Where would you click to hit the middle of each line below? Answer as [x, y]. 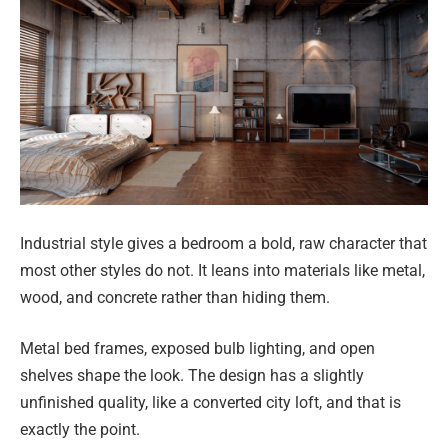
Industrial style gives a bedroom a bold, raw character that [223, 243]
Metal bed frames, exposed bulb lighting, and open [197, 349]
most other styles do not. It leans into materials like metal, [222, 270]
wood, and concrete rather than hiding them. [175, 297]
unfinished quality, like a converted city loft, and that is [210, 403]
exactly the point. [80, 430]
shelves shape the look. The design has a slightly [192, 376]
